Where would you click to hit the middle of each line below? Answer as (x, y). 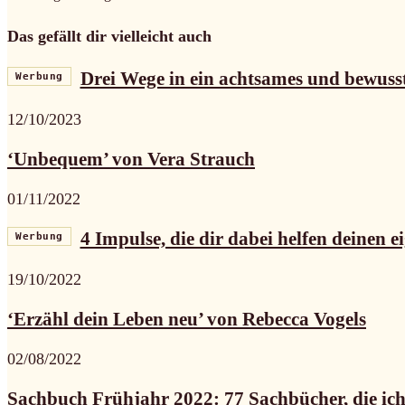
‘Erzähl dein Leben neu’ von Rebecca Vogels (187, 320)
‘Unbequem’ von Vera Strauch (131, 159)
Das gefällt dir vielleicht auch (109, 36)
